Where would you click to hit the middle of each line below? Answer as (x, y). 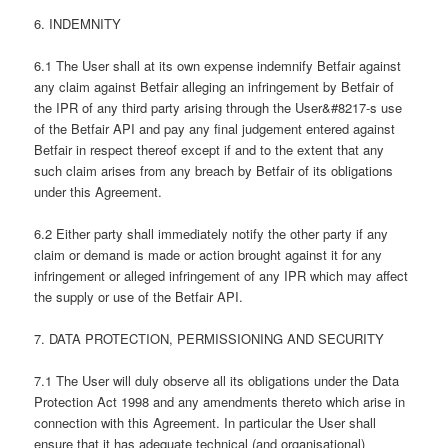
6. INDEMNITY (78, 23)
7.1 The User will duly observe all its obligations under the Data (217, 381)
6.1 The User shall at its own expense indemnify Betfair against (218, 65)
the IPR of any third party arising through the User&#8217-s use (218, 107)
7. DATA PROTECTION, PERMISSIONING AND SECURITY (209, 339)
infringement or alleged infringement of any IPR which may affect (221, 275)
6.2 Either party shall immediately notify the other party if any (211, 233)
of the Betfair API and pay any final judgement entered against (215, 128)
